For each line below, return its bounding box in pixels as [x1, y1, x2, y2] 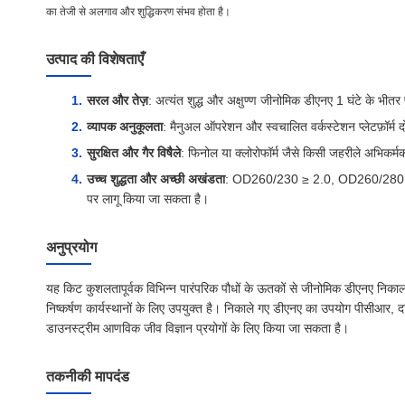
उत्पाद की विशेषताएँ [46, 52, 144, 68]
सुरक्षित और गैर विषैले [87, 146, 181, 161]
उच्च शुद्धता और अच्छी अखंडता [87, 172, 225, 187]
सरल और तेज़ [87, 93, 148, 108]
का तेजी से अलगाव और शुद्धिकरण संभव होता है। [46, 5, 231, 19]
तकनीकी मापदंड [46, 369, 129, 385]
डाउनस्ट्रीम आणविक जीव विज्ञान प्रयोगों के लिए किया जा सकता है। [46, 321, 349, 336]
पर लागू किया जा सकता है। [87, 192, 209, 207]
